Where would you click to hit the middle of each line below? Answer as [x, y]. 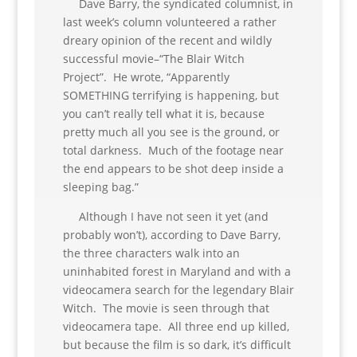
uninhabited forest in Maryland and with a [177, 271]
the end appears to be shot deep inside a [173, 169]
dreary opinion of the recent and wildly [167, 40]
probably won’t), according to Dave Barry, [171, 235]
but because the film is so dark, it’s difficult [177, 345]
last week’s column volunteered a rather [169, 22]
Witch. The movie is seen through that [166, 308]
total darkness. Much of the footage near [173, 150]
